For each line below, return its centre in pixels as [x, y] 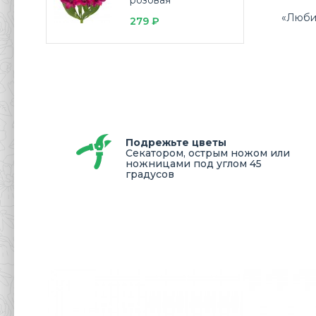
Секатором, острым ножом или [208, 153]
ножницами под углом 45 [194, 164]
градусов [150, 174]
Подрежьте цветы [176, 142]
